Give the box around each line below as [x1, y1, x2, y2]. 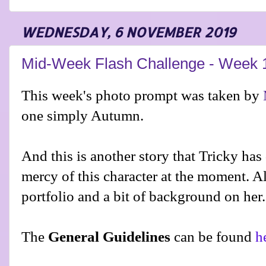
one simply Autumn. [21, 107, 147, 124]
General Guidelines [48, 229, 170, 245]
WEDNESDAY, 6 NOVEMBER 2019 [21, 23, 236, 41]
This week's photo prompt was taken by [21, 87, 263, 104]
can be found [170, 229, 255, 245]
